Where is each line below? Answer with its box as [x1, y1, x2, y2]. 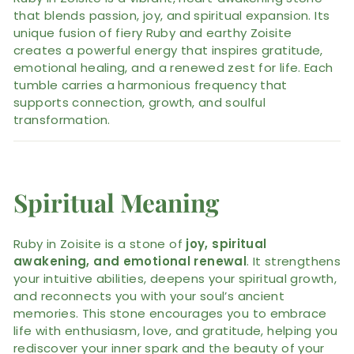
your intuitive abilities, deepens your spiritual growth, [13, 269, 337, 287]
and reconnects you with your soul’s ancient [13, 287, 285, 304]
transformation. [13, 111, 111, 128]
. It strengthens [247, 252, 341, 269]
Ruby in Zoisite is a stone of [13, 235, 186, 252]
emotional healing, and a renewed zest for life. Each [13, 58, 333, 76]
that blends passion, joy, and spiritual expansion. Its [13, 6, 330, 24]
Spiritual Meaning [13, 185, 219, 219]
